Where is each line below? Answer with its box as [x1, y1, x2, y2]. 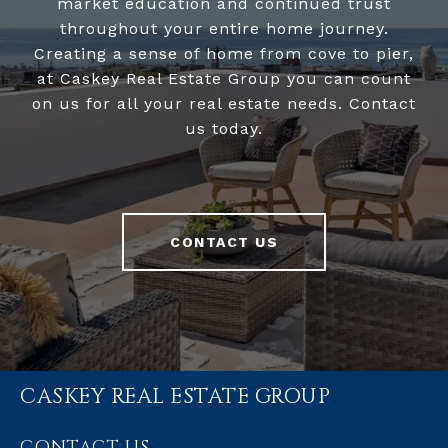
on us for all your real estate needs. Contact [32, 93, 416, 113]
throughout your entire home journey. [59, 18, 389, 38]
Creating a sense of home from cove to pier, [34, 43, 414, 63]
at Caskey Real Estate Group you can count [37, 68, 411, 88]
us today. [185, 118, 263, 138]
